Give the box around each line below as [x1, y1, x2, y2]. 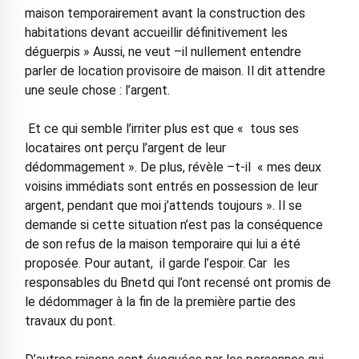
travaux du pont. [24, 313, 115, 329]
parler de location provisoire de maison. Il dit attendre [24, 63, 325, 79]
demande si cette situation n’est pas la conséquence [24, 217, 323, 233]
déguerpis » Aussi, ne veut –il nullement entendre [24, 44, 301, 60]
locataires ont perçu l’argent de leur [24, 140, 226, 156]
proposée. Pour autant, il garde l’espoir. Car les [24, 256, 290, 272]
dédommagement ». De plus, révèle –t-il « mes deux [24, 159, 321, 175]
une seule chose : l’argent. [24, 83, 170, 99]
